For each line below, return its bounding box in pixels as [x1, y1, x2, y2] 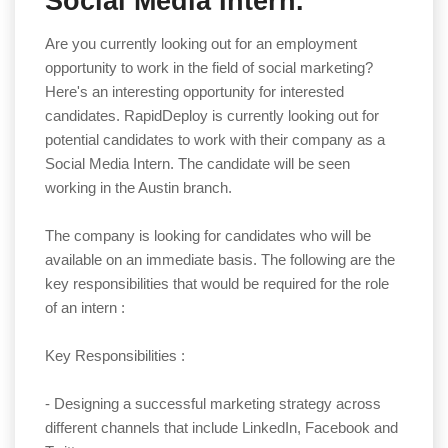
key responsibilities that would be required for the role [45, 275, 389, 293]
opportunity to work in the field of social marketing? [45, 59, 377, 77]
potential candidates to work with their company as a [45, 131, 385, 149]
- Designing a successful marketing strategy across [45, 395, 381, 413]
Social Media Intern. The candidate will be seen [45, 155, 350, 173]
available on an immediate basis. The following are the [45, 251, 395, 269]
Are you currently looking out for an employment [45, 35, 357, 53]
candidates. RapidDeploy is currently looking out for [45, 107, 379, 125]
